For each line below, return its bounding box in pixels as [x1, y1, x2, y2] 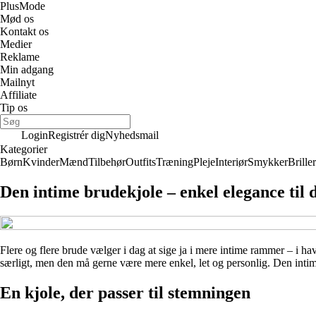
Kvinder [23, 156, 59, 168]
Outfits [126, 156, 156, 168]
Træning [156, 156, 193, 168]
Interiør [215, 156, 248, 168]
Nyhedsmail [105, 129, 159, 141]
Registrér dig [48, 129, 105, 141]
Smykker [248, 156, 288, 168]
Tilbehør [88, 156, 126, 168]
